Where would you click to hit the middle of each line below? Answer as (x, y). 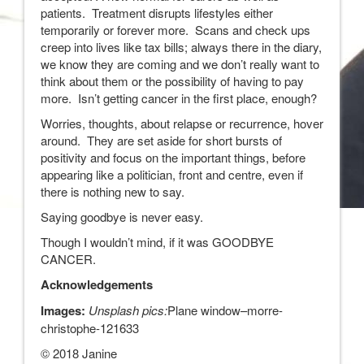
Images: (65, 310)
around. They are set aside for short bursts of (161, 140)
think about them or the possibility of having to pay (172, 80)
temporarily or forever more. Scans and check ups (175, 29)
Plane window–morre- (225, 310)
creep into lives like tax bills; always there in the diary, (181, 46)
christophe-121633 (90, 327)
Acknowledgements (97, 284)
